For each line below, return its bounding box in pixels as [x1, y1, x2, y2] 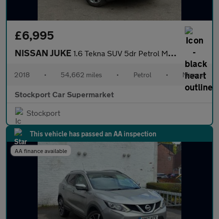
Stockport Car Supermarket [15, 89, 114, 99]
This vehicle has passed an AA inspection [30, 130, 156, 138]
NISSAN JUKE [15, 47, 73, 58]
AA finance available [15, 147, 67, 154]
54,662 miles [61, 70, 103, 79]
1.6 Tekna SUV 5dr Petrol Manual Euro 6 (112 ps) [73, 48, 168, 58]
